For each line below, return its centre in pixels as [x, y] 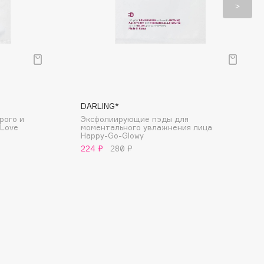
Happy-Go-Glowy [112, 136]
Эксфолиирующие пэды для [135, 119]
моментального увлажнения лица [146, 127]
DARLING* [100, 106]
